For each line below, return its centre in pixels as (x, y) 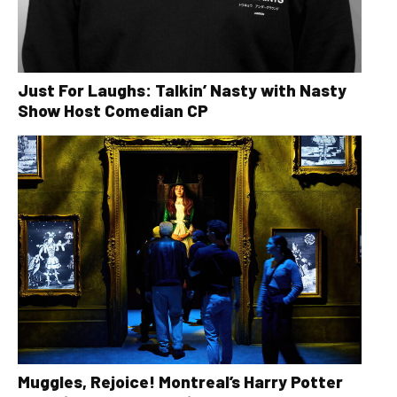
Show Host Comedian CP (113, 110)
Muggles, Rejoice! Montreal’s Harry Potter (180, 382)
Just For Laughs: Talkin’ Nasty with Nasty (182, 90)
